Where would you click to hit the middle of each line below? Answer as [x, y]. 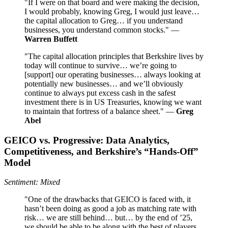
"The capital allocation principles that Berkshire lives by [114, 56]
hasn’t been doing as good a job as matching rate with [110, 209]
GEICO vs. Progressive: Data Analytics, [87, 140]
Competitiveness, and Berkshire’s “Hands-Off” [101, 151]
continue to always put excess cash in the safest [100, 93]
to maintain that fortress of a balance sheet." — [100, 111]
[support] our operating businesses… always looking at [112, 75]
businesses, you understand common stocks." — [102, 30]
